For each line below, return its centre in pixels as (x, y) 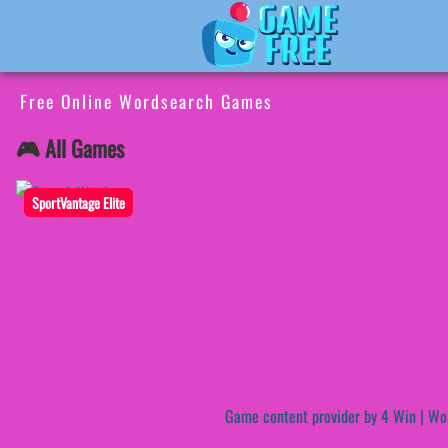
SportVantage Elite (78, 203)
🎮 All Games (70, 148)
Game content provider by (303, 416)
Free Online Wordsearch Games (146, 101)
